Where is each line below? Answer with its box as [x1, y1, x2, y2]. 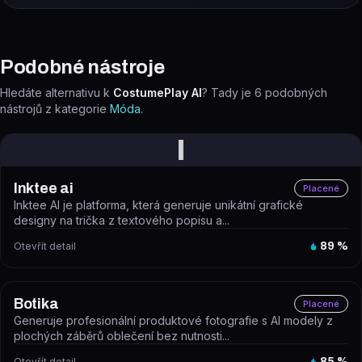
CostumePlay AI [113, 86, 202, 99]
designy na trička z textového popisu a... [14, 213, 229, 227]
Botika [14, 296, 59, 312]
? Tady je [202, 86, 255, 99]
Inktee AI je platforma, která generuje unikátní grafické [14, 198, 303, 212]
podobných [265, 86, 327, 99]
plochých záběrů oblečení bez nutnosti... [14, 329, 229, 343]
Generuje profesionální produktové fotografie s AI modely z [14, 314, 333, 327]
